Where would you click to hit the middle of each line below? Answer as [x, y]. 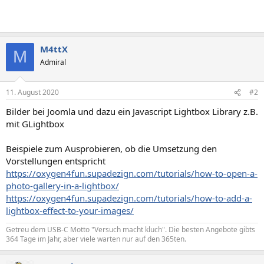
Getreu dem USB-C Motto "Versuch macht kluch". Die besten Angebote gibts [131, 230]
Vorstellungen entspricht [56, 161]
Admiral [53, 62]
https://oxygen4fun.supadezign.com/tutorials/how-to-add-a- [129, 198]
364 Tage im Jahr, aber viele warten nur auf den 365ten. [96, 239]
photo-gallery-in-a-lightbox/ [62, 186]
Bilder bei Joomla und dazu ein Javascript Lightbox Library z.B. [132, 111]
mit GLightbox [35, 124]
